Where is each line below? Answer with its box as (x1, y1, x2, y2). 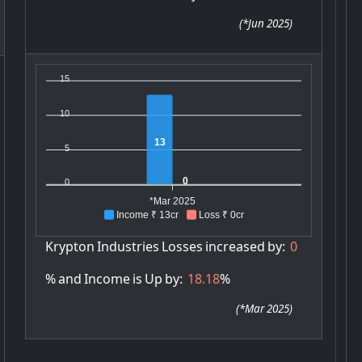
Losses (161, 237, 203, 255)
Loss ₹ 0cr (198, 208, 244, 221)
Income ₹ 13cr (116, 208, 179, 221)
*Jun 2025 (242, 15, 289, 31)
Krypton (44, 237, 95, 255)
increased (204, 237, 265, 255)
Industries (96, 237, 159, 255)
